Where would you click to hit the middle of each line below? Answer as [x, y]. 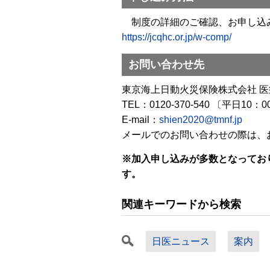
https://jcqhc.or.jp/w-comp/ [177, 37]
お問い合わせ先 [166, 64]
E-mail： [140, 120]
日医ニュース [181, 241]
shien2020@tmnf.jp [201, 120]
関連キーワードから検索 [181, 204]
